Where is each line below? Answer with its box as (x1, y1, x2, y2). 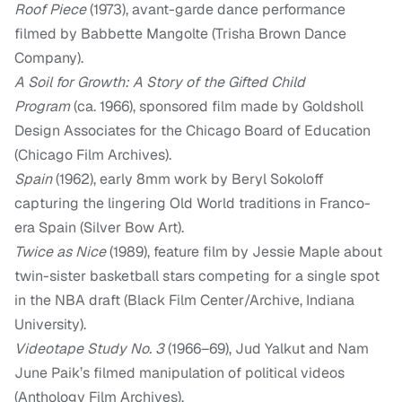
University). (14, 315, 86, 335)
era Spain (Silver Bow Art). (14, 218, 184, 238)
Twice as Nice (14, 242, 106, 262)
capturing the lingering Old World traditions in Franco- (14, 194, 371, 214)
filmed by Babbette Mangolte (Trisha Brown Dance (14, 24, 346, 44)
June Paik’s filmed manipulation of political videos (14, 363, 345, 383)
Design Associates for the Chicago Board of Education (14, 121, 371, 141)
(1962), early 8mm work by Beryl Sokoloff (52, 170, 324, 189)
